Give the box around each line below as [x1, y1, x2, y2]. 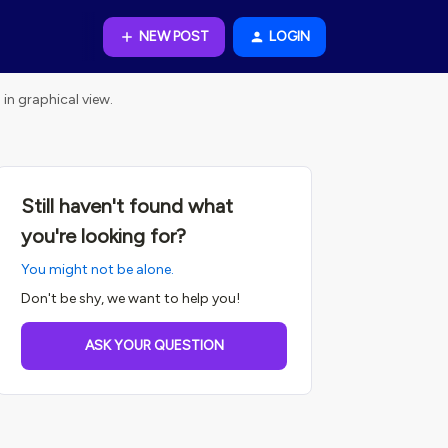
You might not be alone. [21, 261, 174, 278]
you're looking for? [21, 224, 186, 248]
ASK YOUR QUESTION [84, 337, 224, 354]
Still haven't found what [21, 194, 233, 218]
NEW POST [139, 27, 209, 45]
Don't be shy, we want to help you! [21, 290, 240, 307]
